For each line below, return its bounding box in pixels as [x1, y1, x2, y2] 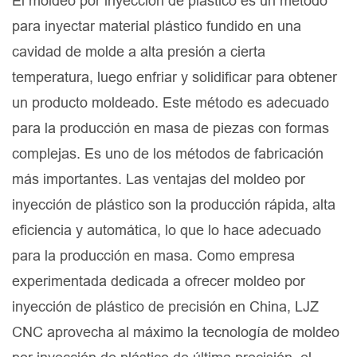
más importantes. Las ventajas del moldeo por [12, 171, 305, 188]
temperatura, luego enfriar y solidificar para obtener [12, 69, 337, 86]
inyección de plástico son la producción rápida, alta [12, 196, 335, 214]
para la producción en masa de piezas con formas [12, 120, 329, 137]
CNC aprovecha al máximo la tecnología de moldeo [12, 324, 339, 341]
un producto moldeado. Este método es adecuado [12, 94, 329, 112]
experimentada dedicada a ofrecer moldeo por [12, 273, 305, 290]
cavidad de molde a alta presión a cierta [12, 43, 265, 61]
